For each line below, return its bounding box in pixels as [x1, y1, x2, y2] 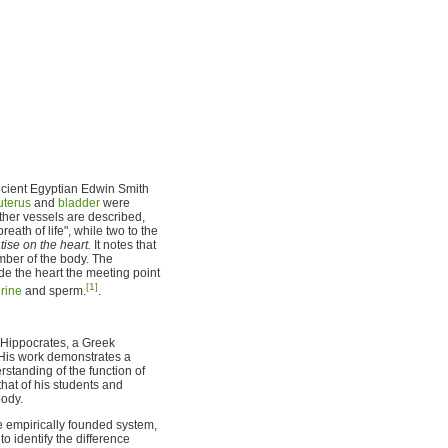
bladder [58, 195, 100, 210]
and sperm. [22, 283, 86, 298]
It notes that [91, 237, 156, 252]
